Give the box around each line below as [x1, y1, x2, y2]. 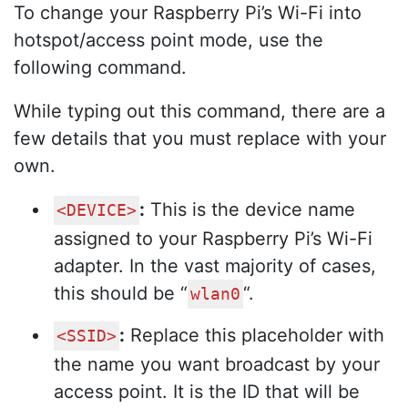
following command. [14, 56, 187, 78]
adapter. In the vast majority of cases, [54, 254, 376, 277]
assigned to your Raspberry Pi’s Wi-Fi [54, 227, 372, 250]
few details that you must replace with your [14, 127, 386, 149]
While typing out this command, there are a [14, 99, 385, 122]
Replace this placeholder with [125, 324, 384, 347]
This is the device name [145, 198, 355, 220]
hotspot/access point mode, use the [14, 28, 323, 51]
